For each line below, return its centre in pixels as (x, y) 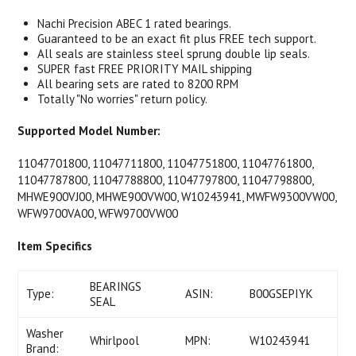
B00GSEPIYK (282, 294)
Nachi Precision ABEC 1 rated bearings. (135, 23)
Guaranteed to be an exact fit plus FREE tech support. (177, 39)
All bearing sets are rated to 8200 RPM (138, 84)
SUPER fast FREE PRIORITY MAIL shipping (145, 69)
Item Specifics (55, 246)
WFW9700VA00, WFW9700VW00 (98, 213)
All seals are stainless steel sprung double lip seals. (174, 54)
